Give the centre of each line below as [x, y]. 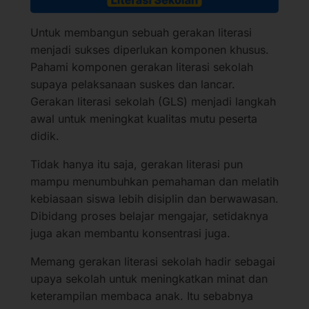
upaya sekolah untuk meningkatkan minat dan [149, 279]
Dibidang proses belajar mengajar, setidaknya [149, 216]
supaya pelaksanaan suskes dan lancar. [133, 84]
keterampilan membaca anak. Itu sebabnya [142, 296]
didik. [45, 136]
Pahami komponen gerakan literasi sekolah [142, 67]
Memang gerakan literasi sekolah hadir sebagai [153, 262]
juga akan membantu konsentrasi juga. [130, 233]
